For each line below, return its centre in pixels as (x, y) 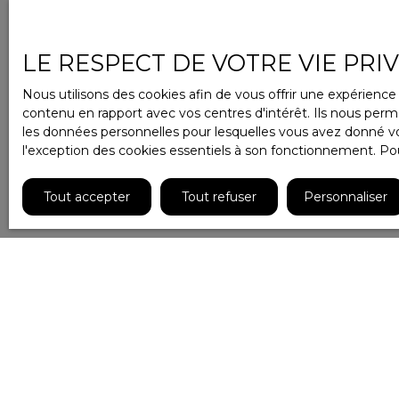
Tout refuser (219, 196)
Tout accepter (87, 196)
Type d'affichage (109, 299)
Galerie (94, 317)
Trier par (268, 299)
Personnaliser (346, 196)
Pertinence (285, 317)
